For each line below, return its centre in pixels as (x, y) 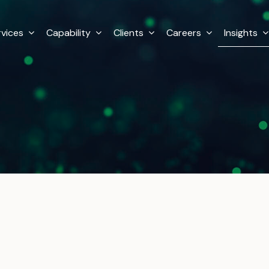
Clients (129, 33)
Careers (184, 33)
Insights (241, 33)
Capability (69, 33)
